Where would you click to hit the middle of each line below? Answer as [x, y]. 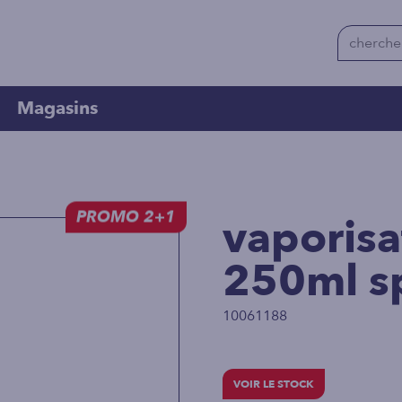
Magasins [57, 109]
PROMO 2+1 [126, 217]
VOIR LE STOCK [274, 385]
